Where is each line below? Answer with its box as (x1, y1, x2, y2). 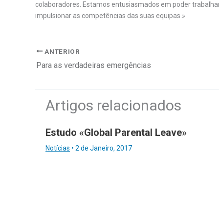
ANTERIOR (43, 47, 80, 55)
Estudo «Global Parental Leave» (45, 126, 187, 138)
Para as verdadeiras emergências (36, 60, 153, 70)
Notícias (45, 144, 70, 152)
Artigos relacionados (45, 96, 181, 114)
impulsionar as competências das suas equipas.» (35, 12, 185, 20)
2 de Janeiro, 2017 (75, 144, 132, 152)
